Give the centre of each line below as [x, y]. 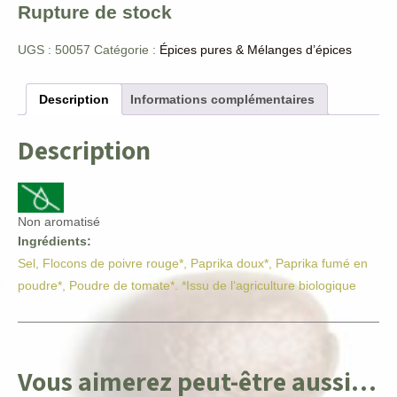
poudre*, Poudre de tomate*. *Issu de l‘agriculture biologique [187, 285]
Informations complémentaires [222, 99]
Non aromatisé [59, 221]
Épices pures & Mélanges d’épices [256, 50]
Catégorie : [127, 50]
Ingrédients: [54, 241]
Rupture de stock [95, 12]
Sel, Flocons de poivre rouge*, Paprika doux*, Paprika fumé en [193, 263]
